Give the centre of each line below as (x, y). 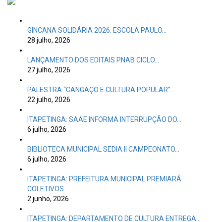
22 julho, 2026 (49, 100)
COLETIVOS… (48, 189)
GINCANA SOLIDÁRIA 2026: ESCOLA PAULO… (97, 30)
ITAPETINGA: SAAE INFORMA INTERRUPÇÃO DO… (104, 119)
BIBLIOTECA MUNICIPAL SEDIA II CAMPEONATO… (103, 149)
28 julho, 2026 (49, 40)
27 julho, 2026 (49, 70)
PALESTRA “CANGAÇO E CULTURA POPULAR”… (101, 90)
